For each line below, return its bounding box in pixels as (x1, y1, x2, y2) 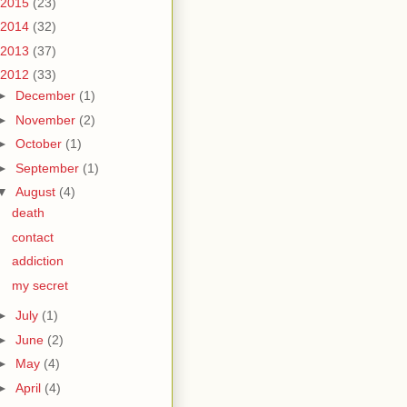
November (15, 112, 79, 127)
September (15, 160, 83, 175)
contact (11, 229, 54, 244)
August (15, 184, 59, 199)
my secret (11, 277, 68, 293)
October (15, 136, 65, 151)
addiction (11, 253, 64, 268)
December (15, 88, 79, 103)
